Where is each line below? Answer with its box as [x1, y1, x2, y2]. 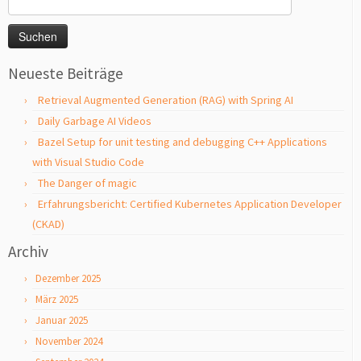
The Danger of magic [38, 176, 137, 190]
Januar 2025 [35, 313, 88, 327]
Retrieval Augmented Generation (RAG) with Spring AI [38, 93, 293, 107]
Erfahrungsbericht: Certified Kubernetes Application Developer [38, 197, 342, 211]
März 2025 [35, 293, 78, 306]
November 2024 [35, 334, 102, 348]
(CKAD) [32, 217, 64, 231]
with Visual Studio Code [32, 155, 144, 169]
